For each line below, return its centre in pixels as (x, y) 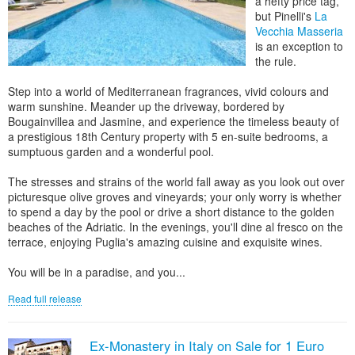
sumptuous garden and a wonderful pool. (111, 151)
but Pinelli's (285, 16)
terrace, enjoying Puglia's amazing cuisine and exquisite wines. (165, 242)
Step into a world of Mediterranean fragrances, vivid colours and (168, 91)
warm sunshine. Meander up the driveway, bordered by (146, 106)
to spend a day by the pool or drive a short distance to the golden (171, 212)
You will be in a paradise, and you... (97, 272)
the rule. (276, 61)
